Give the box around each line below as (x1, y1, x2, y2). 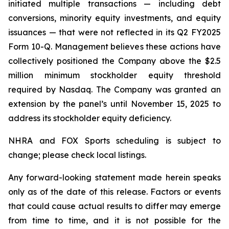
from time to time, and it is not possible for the (8, 215, 221, 225)
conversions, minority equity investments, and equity (8, 12, 221, 23)
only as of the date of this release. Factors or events (8, 186, 221, 197)
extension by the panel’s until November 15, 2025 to (8, 98, 221, 109)
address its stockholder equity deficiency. (8, 112, 171, 123)
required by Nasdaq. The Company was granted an (8, 84, 221, 95)
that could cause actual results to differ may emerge (8, 200, 221, 211)
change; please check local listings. (8, 149, 146, 160)
